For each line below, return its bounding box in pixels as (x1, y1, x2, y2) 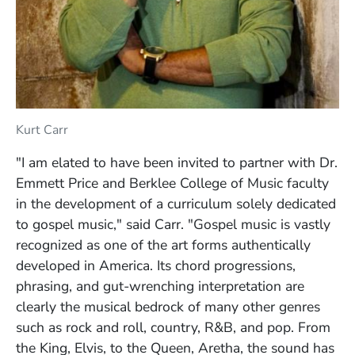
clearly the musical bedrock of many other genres (16, 297, 320, 317)
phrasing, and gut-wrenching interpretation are (16, 277, 304, 296)
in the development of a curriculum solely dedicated (16, 194, 336, 214)
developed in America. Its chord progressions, (16, 256, 296, 276)
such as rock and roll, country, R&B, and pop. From (16, 318, 330, 338)
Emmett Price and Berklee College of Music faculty (16, 174, 329, 193)
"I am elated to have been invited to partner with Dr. (16, 153, 338, 173)
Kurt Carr (16, 121, 68, 139)
